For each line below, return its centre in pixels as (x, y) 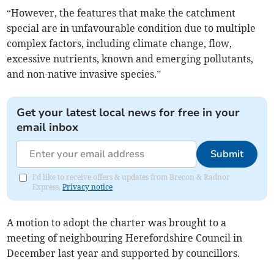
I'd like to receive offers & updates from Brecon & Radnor (131, 177)
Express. (48, 187)
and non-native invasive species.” (84, 74)
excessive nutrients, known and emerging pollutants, (130, 59)
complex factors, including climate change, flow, (120, 44)
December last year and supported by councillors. (124, 254)
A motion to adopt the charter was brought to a (117, 223)
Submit (227, 154)
